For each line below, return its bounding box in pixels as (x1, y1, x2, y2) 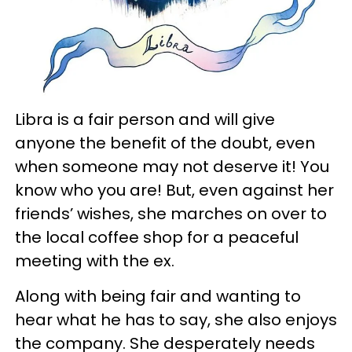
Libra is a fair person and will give (15, 108, 275, 131)
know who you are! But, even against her (15, 179, 334, 202)
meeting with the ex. (15, 250, 174, 273)
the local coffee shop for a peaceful (15, 226, 299, 249)
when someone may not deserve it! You (15, 156, 329, 178)
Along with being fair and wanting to (15, 285, 301, 308)
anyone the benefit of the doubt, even (15, 132, 315, 155)
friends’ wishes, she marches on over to (15, 203, 327, 225)
